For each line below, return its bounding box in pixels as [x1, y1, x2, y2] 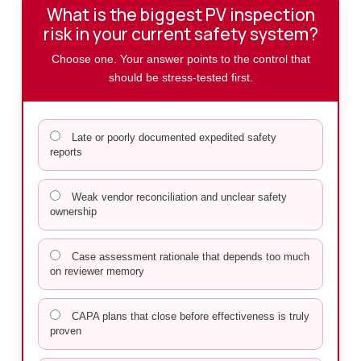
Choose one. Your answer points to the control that [51, 52, 310, 65]
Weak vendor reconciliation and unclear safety [68, 190, 287, 203]
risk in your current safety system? [43, 22, 318, 45]
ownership [49, 205, 97, 218]
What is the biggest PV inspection [46, 2, 315, 26]
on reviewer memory [49, 264, 144, 277]
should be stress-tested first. [108, 70, 253, 84]
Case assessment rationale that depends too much [68, 250, 309, 263]
